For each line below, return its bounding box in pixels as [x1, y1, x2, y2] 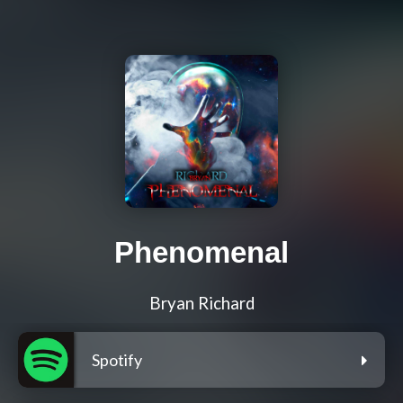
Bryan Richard [148, 293, 255, 314]
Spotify [92, 350, 142, 371]
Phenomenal [114, 236, 289, 270]
